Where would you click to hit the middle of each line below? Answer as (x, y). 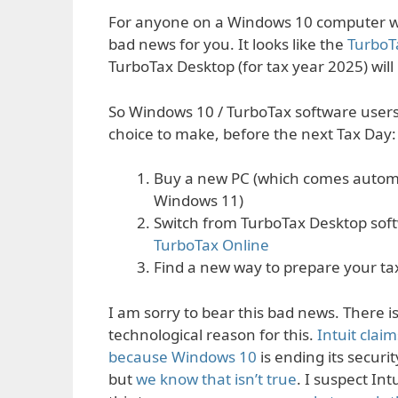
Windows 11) (199, 201)
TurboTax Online (211, 245)
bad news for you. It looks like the (228, 44)
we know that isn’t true (216, 378)
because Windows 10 (183, 356)
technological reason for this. (213, 334)
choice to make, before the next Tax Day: (252, 133)
